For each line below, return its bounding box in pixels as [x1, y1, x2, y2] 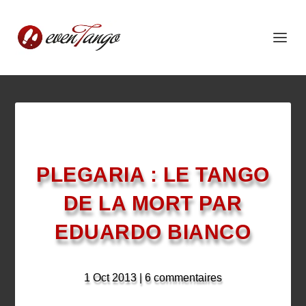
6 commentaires [144, 272, 222, 283]
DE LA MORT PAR [63, 192, 242, 214]
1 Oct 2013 [83, 272, 137, 283]
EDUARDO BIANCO [55, 221, 251, 243]
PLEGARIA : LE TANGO [36, 163, 270, 186]
